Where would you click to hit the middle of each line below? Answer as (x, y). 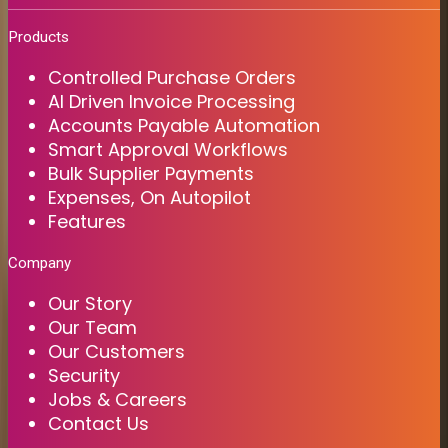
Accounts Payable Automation (184, 125)
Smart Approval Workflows (168, 149)
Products (38, 36)
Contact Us (98, 423)
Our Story (90, 303)
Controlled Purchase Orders (172, 77)
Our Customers (116, 351)
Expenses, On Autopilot (149, 197)
